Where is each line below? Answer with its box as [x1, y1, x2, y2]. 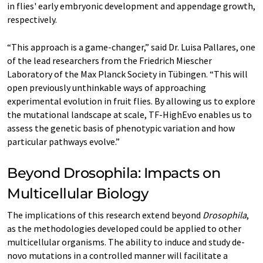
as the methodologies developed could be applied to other [7, 222, 241, 234]
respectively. [7, 13, 57, 25]
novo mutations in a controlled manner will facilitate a [7, 249, 228, 261]
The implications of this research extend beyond [7, 208, 203, 221]
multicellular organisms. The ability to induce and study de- [7, 235, 245, 248]
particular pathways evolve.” [7, 135, 120, 147]
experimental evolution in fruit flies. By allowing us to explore [7, 95, 255, 107]
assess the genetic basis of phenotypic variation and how [7, 122, 235, 134]
